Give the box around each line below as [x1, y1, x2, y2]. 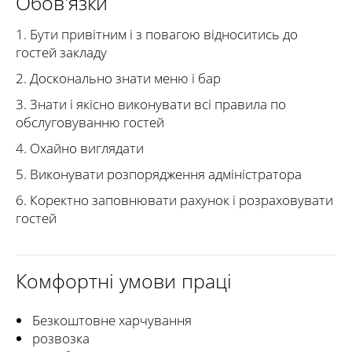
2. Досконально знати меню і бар [16, 69, 221, 87]
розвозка [32, 329, 90, 347]
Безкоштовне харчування [32, 311, 192, 329]
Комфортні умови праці [16, 267, 232, 294]
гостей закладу [16, 43, 107, 61]
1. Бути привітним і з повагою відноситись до [16, 25, 298, 43]
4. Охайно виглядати [16, 139, 144, 157]
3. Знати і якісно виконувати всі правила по [16, 95, 286, 113]
